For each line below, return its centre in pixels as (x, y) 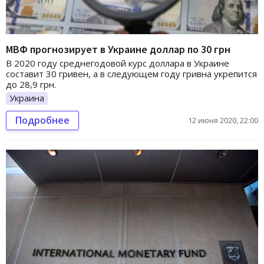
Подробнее (42, 120)
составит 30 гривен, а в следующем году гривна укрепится (131, 73)
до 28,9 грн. (31, 84)
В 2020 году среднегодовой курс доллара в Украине (118, 63)
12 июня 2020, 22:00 (223, 120)
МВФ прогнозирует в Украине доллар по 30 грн (118, 49)
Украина (27, 98)
